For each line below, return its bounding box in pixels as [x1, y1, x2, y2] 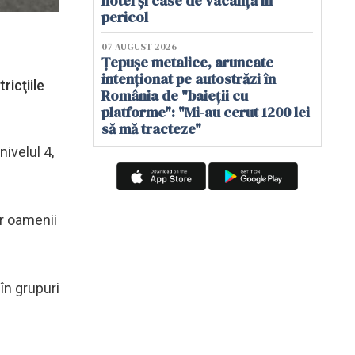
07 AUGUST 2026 [101, 40, 177, 53]
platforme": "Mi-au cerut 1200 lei [101, 102, 310, 122]
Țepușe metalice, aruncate [101, 52, 273, 72]
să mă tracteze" [101, 119, 201, 139]
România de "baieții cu [101, 86, 248, 105]
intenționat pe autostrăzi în [101, 69, 276, 89]
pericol [101, 7, 148, 27]
